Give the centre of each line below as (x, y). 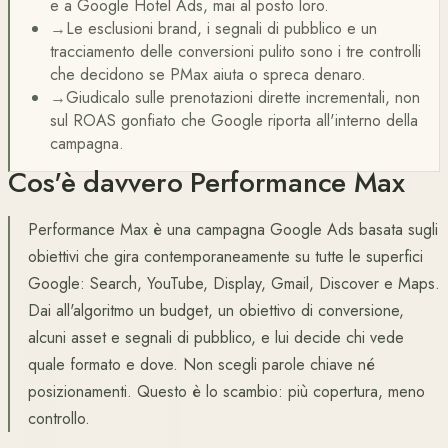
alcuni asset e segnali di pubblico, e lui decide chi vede (216, 337)
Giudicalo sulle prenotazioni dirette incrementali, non (243, 97)
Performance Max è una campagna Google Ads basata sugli (233, 229)
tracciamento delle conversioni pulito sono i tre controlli (235, 51)
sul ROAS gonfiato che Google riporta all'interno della (234, 120)
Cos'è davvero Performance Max (206, 182)
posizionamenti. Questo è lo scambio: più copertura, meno (226, 391)
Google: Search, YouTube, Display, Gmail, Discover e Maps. (234, 283)
